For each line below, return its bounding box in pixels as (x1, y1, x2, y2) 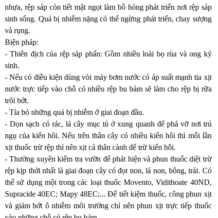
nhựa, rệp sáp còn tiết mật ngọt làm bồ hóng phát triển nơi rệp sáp (5, 3, 212, 11)
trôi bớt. (5, 96, 29, 105)
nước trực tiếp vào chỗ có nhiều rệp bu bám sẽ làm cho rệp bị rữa (5, 85, 212, 93)
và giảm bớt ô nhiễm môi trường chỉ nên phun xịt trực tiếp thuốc (5, 201, 212, 210)
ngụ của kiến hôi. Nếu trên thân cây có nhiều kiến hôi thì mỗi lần (5, 131, 212, 140)
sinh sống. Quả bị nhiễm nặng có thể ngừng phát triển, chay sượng (5, 15, 212, 23)
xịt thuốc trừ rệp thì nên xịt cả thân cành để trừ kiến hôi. (5, 143, 176, 151)
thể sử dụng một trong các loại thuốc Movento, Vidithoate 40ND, (5, 178, 212, 186)
